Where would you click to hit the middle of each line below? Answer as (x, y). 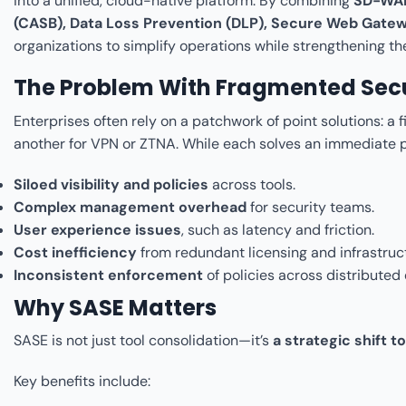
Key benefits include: (82, 382)
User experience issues (97, 229)
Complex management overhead (130, 207)
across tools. (252, 184)
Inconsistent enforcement (108, 275)
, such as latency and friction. (278, 229)
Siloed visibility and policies (111, 184)
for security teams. (310, 207)
